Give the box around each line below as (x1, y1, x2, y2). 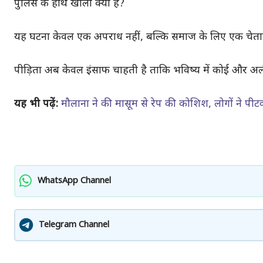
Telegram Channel (39, 219, 109, 231)
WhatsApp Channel (38, 175, 111, 187)
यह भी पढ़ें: (14, 97, 58, 111)
